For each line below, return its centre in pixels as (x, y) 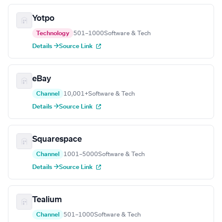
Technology (53, 33)
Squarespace (57, 139)
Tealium (47, 200)
